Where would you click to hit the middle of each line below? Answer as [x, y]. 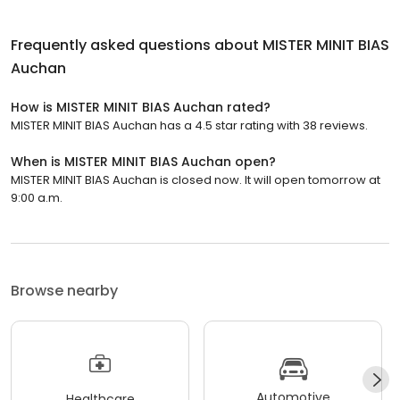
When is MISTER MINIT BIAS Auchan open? [143, 161]
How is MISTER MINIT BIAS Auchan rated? [141, 107]
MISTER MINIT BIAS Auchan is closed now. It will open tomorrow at [196, 179]
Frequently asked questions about [137, 45]
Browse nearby [64, 290]
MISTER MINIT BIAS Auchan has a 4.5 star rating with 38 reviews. [189, 125]
